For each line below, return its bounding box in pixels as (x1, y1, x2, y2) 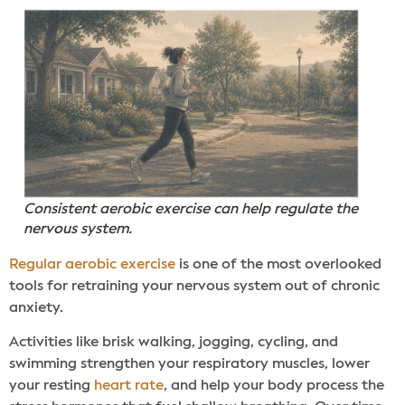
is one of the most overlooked (175, 257, 381, 272)
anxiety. (9, 300, 67, 316)
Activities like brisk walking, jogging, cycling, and (9, 334, 338, 350)
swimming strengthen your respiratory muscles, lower (9, 356, 370, 372)
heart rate (94, 378, 164, 393)
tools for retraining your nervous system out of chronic (9, 278, 380, 294)
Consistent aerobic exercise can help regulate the (24, 202, 358, 217)
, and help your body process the (164, 378, 384, 393)
